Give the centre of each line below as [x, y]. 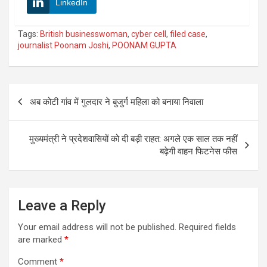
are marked [41, 239]
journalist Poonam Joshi [63, 45]
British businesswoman [84, 34]
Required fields [207, 227]
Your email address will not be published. [97, 227]
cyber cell [149, 34]
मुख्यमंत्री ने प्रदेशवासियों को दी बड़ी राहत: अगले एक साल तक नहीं [133, 139]
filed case [188, 34]
